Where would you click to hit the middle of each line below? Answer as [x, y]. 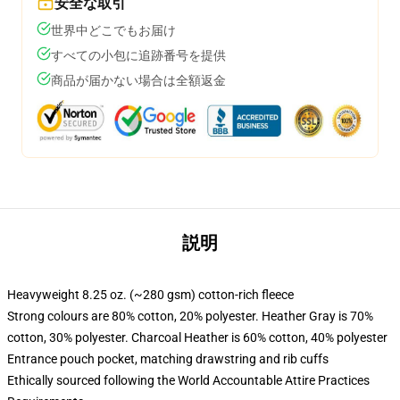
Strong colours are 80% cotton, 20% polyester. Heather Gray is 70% [190, 316]
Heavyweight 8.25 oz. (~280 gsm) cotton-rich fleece [150, 295]
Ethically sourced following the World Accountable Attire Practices [188, 380]
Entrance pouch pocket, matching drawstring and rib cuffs [168, 359]
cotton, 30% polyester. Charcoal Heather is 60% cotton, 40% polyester [197, 337]
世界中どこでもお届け [113, 30]
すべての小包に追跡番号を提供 [138, 55]
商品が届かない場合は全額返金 [138, 80]
